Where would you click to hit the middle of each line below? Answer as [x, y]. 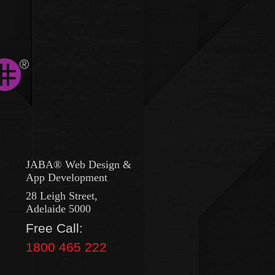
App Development [66, 177]
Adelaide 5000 [58, 208]
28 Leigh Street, [61, 196]
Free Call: [54, 228]
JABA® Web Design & [78, 164]
